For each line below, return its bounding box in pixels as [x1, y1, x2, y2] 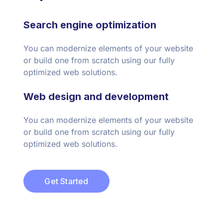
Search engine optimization [23, 19, 157, 31]
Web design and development [23, 91, 169, 103]
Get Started [44, 176, 89, 187]
